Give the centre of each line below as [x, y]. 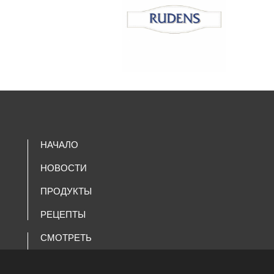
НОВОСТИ [63, 168]
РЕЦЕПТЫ [63, 214]
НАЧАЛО [59, 145]
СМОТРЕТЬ [66, 238]
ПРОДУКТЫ [66, 191]
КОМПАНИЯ [67, 261]
